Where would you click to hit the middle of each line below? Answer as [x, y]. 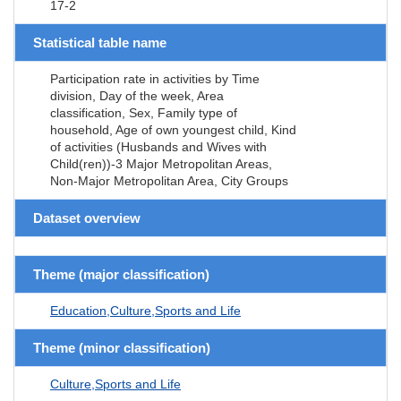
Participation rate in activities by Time [155, 78]
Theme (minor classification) [122, 347]
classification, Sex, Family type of [144, 112]
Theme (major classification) [121, 274]
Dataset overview [87, 218]
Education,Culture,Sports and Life [145, 310]
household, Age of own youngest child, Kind [173, 129]
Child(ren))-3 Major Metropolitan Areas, [161, 163]
